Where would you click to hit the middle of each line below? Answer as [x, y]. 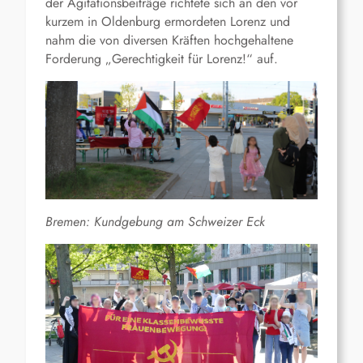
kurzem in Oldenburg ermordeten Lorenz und [168, 22]
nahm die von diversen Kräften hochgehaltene [169, 41]
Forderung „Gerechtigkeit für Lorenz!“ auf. [162, 59]
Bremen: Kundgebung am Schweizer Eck [155, 222]
